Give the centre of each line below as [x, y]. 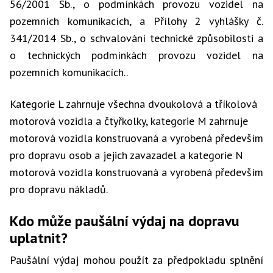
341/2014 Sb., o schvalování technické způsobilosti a [136, 38]
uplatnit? [39, 238]
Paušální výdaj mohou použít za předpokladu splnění [136, 260]
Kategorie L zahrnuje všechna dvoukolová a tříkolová [133, 104]
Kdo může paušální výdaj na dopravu [125, 221]
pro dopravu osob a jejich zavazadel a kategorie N [126, 155]
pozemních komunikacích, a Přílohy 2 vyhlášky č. [136, 21]
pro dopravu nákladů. [59, 189]
